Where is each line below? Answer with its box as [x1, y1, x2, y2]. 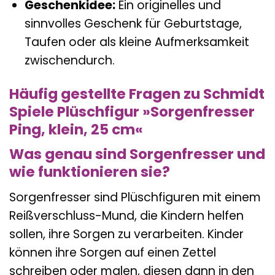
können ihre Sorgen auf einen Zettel [9, 244, 216, 261]
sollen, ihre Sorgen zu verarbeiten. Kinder [9, 225, 244, 242]
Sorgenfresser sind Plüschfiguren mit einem [9, 188, 261, 206]
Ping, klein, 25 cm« [9, 119, 143, 139]
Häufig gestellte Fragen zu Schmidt [9, 83, 265, 104]
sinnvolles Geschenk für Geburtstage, [24, 15, 242, 32]
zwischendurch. [24, 52, 115, 69]
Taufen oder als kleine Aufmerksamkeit [24, 33, 249, 50]
